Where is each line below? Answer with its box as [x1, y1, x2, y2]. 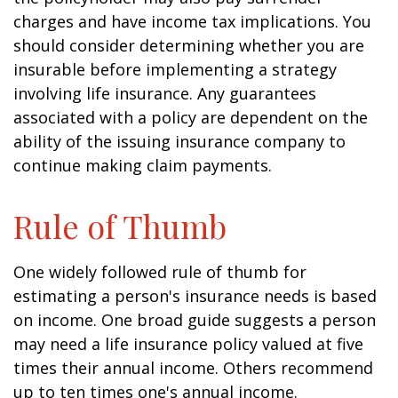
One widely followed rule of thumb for [13, 261, 306, 283]
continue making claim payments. [13, 155, 272, 176]
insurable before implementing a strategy [13, 59, 337, 80]
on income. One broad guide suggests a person [13, 309, 376, 330]
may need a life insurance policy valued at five [13, 333, 363, 354]
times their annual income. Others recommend [13, 357, 373, 378]
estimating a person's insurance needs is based [13, 285, 377, 306]
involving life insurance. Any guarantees [13, 83, 316, 104]
